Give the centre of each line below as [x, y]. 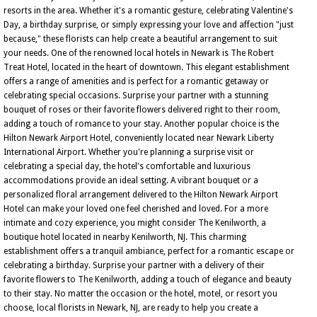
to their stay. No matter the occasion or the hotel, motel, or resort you [140, 294]
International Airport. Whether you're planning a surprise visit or [129, 152]
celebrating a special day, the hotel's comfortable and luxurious [127, 166]
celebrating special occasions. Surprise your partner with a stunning [136, 96]
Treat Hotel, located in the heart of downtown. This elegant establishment [146, 67]
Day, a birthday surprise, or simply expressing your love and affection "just [149, 25]
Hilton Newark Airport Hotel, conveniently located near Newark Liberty [139, 138]
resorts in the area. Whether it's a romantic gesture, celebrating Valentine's [148, 11]
